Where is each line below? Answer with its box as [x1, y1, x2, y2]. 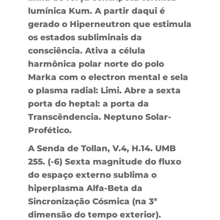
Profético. [27, 125, 72, 135]
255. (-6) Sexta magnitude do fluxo [27, 156, 181, 166]
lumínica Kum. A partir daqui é [27, 5, 165, 16]
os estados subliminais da [27, 32, 142, 42]
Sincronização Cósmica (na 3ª [27, 196, 157, 206]
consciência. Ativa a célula [27, 45, 145, 55]
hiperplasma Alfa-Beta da [27, 183, 142, 193]
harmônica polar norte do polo [27, 58, 164, 69]
